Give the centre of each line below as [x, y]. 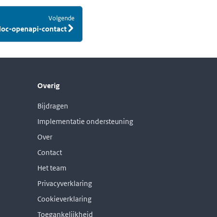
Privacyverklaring [65, 184]
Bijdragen [53, 106]
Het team [52, 168]
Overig [48, 86]
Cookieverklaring [64, 199]
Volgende [62, 18]
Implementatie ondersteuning [85, 122]
